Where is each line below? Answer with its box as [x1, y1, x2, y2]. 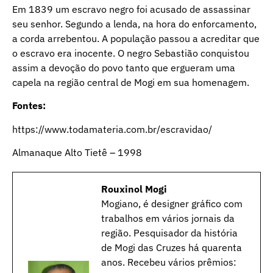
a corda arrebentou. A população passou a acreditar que [12, 32, 260, 44]
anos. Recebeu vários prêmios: [101, 256, 236, 269]
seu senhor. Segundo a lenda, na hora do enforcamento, [12, 17, 257, 30]
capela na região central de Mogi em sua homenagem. [12, 76, 249, 88]
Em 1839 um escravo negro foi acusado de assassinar [12, 2, 250, 15]
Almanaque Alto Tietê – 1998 [12, 146, 142, 159]
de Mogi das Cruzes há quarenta [101, 241, 242, 254]
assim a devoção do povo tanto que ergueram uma [12, 61, 235, 74]
